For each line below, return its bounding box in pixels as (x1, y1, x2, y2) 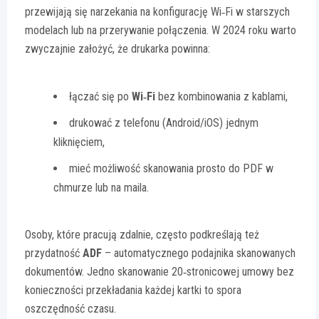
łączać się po (69, 90, 132, 104)
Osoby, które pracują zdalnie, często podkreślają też (25, 228, 259, 242)
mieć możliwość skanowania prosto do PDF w (69, 162, 273, 176)
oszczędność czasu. (25, 302, 116, 316)
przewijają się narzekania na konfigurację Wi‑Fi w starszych (25, 5, 290, 19)
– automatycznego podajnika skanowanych (102, 246, 296, 261)
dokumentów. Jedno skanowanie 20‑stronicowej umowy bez (25, 265, 294, 279)
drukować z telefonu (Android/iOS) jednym (69, 116, 258, 130)
